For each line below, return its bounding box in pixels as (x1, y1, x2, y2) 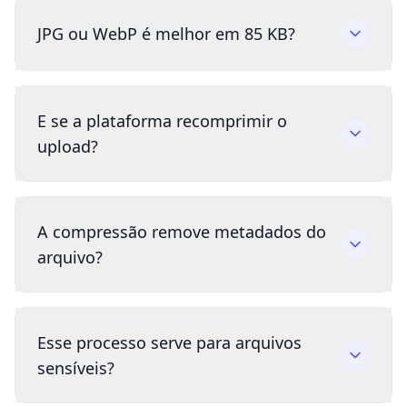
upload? (37, 135, 98, 158)
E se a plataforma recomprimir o (37, 110, 287, 133)
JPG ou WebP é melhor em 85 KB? (37, 23, 295, 45)
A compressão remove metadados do (37, 221, 326, 243)
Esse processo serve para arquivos (37, 332, 302, 354)
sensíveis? (37, 357, 114, 380)
